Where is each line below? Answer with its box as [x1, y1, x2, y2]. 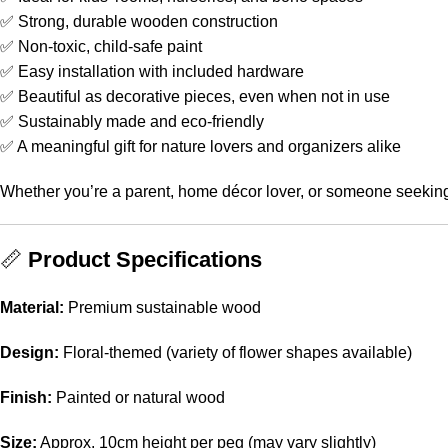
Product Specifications [28, 247, 262, 272]
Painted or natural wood [52, 389, 225, 406]
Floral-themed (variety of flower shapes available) [59, 344, 412, 361]
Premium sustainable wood [64, 299, 261, 316]
